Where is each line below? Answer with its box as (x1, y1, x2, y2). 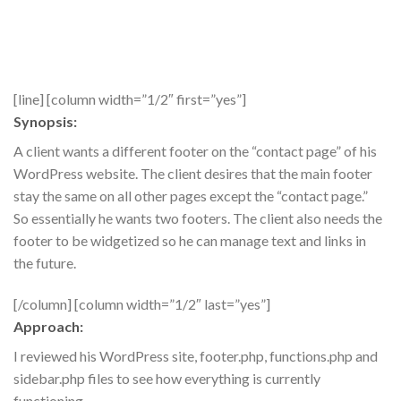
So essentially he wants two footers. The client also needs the (13, 209, 382, 227)
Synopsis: (13, 113, 77, 131)
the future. (13, 254, 76, 272)
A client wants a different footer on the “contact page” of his (13, 142, 377, 160)
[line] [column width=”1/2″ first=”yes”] (13, 90, 246, 108)
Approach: (13, 317, 83, 335)
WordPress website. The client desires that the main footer (13, 165, 372, 183)
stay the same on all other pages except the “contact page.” (13, 187, 368, 205)
